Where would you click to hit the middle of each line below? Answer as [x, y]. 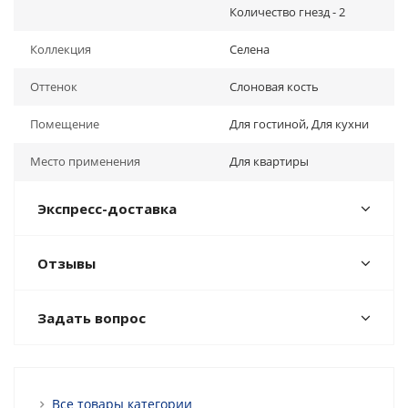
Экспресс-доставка [107, 209]
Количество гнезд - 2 [287, 12]
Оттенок [54, 87]
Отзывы [66, 263]
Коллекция [61, 49]
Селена [250, 49]
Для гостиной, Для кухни [299, 124]
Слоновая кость [274, 87]
